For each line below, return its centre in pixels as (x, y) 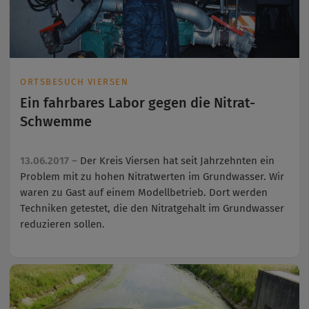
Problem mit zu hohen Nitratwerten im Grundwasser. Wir (152, 176)
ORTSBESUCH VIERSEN (74, 82)
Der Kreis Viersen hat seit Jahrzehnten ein (177, 160)
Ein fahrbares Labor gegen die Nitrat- (138, 103)
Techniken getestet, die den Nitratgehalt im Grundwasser (152, 208)
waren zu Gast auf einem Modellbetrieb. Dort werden (144, 192)
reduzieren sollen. (62, 224)
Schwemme (56, 122)
